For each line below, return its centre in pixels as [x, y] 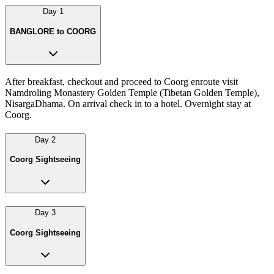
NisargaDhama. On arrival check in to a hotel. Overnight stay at [128, 104]
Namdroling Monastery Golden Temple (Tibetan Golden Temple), [132, 93]
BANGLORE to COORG [53, 31]
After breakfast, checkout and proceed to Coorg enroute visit [121, 82]
